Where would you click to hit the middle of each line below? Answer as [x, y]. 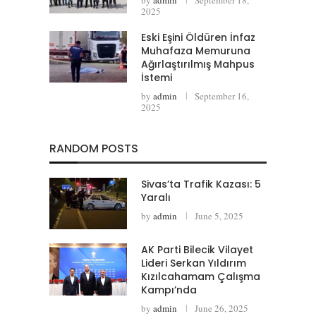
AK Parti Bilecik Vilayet [197, 250]
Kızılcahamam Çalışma [201, 277]
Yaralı [156, 197]
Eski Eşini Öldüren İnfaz [198, 37]
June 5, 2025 [219, 215]
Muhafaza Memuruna [196, 50]
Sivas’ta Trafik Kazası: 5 [201, 184]
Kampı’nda [169, 290]
